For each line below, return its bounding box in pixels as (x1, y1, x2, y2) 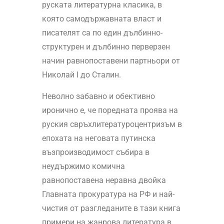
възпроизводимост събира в (41, 147, 149, 157)
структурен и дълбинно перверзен (41, 42, 170, 52)
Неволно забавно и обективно (41, 91, 155, 101)
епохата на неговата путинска (41, 133, 155, 143)
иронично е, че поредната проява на (41, 105, 178, 115)
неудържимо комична (41, 161, 125, 171)
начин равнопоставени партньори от (41, 56, 180, 66)
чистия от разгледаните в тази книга (41, 203, 180, 213)
